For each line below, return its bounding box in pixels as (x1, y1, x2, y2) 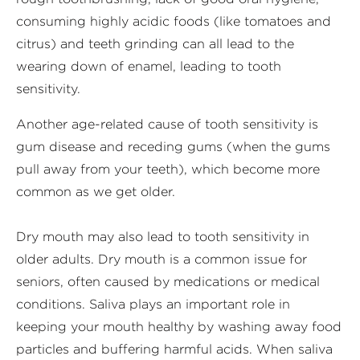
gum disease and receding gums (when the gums (16, 138, 330, 154)
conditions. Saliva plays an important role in (16, 296, 290, 312)
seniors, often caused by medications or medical (16, 273, 320, 289)
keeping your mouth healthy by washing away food (16, 318, 342, 334)
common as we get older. (16, 183, 175, 199)
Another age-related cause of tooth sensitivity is (16, 116, 318, 132)
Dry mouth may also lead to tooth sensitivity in (16, 228, 309, 244)
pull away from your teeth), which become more (16, 161, 320, 177)
